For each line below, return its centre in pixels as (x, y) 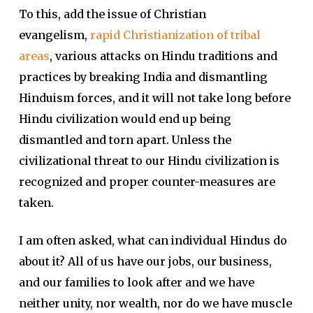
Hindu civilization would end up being (125, 119)
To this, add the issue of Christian (112, 14)
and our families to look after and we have (136, 282)
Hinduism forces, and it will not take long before (154, 98)
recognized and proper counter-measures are (147, 182)
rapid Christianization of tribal (175, 35)
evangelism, (54, 35)
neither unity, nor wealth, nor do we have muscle (155, 303)
